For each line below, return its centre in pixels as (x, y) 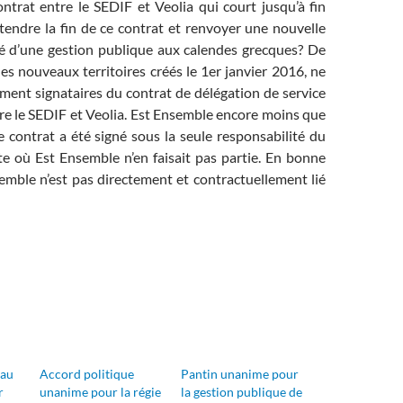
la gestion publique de (241, 391)
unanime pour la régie (101, 391)
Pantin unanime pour (239, 373)
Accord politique (87, 373)
